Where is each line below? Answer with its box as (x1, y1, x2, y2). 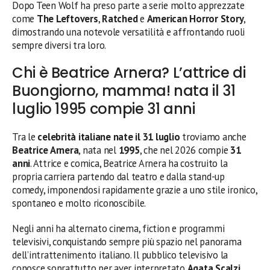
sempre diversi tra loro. (12, 38, 107, 52)
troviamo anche (180, 130, 246, 143)
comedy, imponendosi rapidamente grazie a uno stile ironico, (12, 183, 257, 196)
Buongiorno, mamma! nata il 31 (12, 80, 236, 101)
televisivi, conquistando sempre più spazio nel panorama (12, 234, 242, 248)
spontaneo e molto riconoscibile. (12, 196, 146, 210)
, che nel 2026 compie (139, 143, 231, 157)
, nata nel (78, 143, 119, 157)
